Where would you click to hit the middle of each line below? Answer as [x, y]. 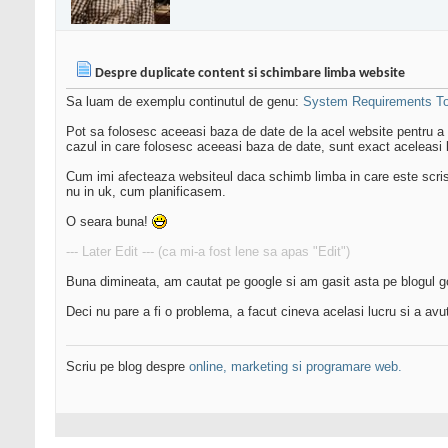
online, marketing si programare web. [295, 367]
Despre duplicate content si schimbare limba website [250, 74]
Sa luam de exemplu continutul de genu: [184, 102]
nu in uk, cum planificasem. [146, 192]
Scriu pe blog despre [127, 367]
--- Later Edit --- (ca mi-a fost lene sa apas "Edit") [208, 252]
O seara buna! [109, 222]
